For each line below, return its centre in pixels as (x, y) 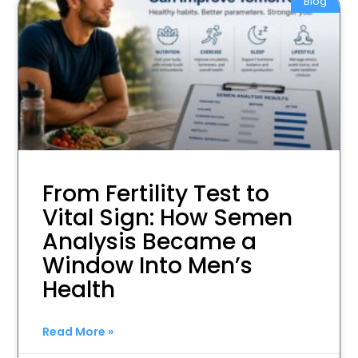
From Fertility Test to (156, 193)
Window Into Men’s (148, 265)
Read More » (78, 331)
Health (79, 289)
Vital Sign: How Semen (168, 217)
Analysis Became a (150, 241)
